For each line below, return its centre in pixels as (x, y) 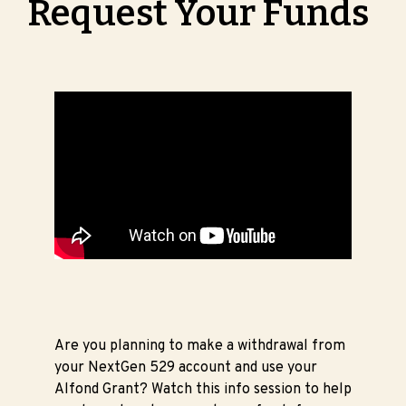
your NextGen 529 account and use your (186, 367)
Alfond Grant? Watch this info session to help (203, 389)
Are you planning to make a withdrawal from (200, 346)
